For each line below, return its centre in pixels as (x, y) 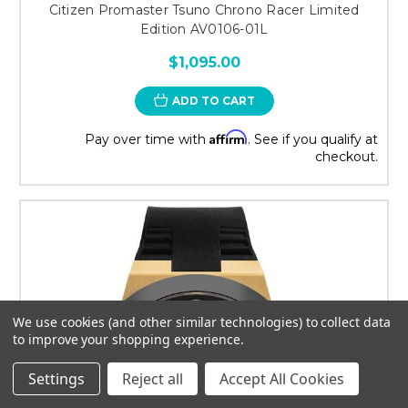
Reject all (153, 379)
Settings (56, 379)
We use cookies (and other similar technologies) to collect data (202, 322)
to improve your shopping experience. (129, 339)
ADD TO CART (213, 100)
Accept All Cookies (282, 379)
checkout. (347, 156)
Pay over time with (147, 139)
